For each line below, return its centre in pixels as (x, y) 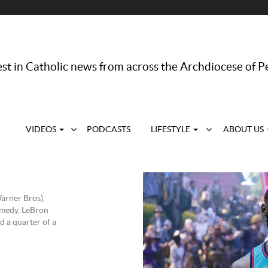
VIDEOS (42, 130)
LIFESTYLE (171, 130)
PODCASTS (108, 130)
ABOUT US (244, 130)
